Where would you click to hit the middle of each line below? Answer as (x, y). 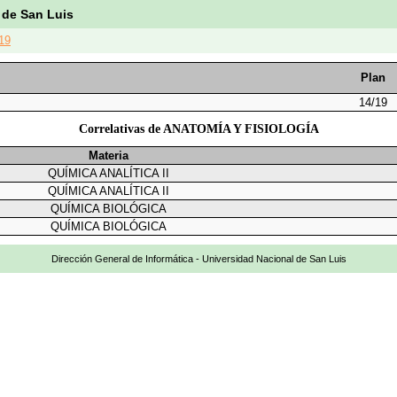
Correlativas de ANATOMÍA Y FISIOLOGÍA (198, 128)
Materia (109, 156)
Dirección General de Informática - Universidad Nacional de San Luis (198, 259)
